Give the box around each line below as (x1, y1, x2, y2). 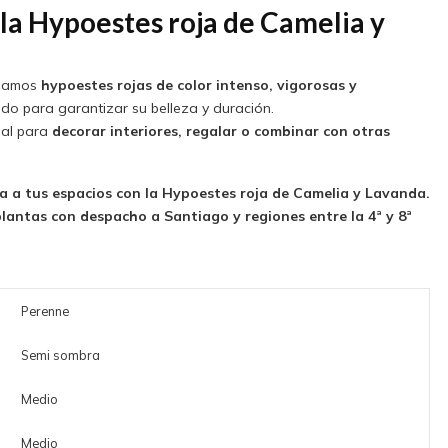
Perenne (20, 302, 69, 319)
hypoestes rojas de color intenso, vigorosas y (40, 76, 357, 95)
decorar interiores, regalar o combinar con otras (51, 122, 390, 141)
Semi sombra (20, 346, 100, 363)
